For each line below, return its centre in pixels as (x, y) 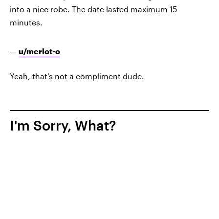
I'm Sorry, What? (63, 125)
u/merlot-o (39, 51)
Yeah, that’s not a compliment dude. (77, 76)
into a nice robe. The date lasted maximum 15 (93, 9)
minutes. (26, 22)
